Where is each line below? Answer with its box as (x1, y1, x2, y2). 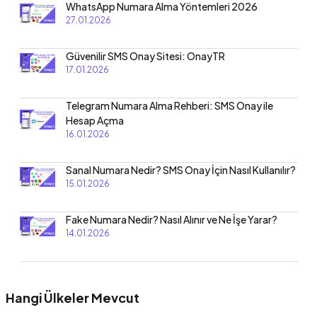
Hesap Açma (65, 114, 124, 127)
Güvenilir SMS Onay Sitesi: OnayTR (65, 50, 225, 63)
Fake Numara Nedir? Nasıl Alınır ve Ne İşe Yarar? (65, 213, 277, 226)
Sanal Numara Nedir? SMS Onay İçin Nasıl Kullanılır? (65, 163, 296, 177)
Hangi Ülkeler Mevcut (5, 289, 139, 306)
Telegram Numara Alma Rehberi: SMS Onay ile (65, 99, 273, 113)
